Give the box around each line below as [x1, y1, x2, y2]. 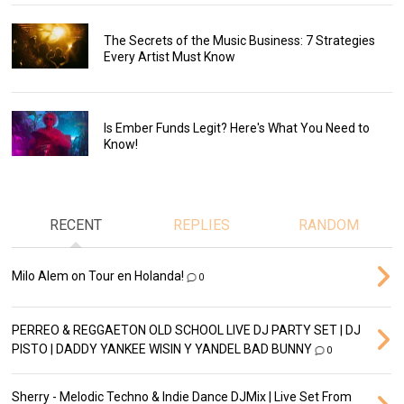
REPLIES [173, 216, 231, 234]
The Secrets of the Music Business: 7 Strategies [103, 32, 375, 48]
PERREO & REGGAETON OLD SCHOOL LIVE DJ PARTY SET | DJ [12, 323, 362, 338]
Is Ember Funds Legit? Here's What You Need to [103, 120, 370, 135]
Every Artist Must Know [103, 49, 235, 64]
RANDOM [298, 216, 359, 234]
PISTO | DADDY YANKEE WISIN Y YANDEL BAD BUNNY [12, 342, 313, 357]
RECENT [49, 216, 102, 234]
